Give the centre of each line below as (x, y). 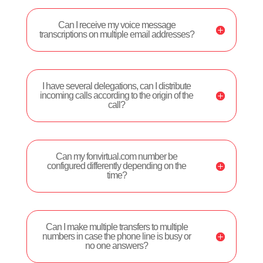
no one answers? (117, 246)
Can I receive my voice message (117, 25)
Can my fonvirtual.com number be (117, 156)
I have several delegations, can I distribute (117, 86)
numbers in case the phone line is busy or (117, 236)
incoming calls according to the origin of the (117, 95)
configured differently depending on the (117, 166)
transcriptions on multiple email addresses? (117, 34)
